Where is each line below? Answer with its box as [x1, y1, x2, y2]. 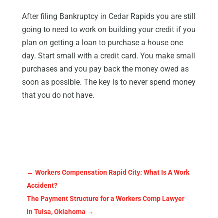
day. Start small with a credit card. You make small [21, 51, 195, 61]
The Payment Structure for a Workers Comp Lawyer [26, 195, 184, 203]
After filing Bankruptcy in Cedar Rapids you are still [21, 12, 196, 21]
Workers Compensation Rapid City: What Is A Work [35, 168, 189, 177]
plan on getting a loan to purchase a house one [21, 38, 183, 48]
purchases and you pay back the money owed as [21, 64, 189, 74]
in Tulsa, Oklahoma [26, 208, 86, 216]
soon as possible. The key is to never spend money [21, 77, 196, 87]
